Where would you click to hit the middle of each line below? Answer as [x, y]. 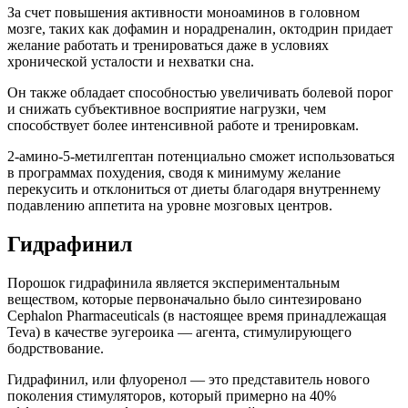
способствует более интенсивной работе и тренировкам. [183, 126]
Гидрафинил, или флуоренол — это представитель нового [189, 380]
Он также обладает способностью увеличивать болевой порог [200, 93]
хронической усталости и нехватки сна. [131, 62]
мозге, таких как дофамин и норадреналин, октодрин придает [200, 29]
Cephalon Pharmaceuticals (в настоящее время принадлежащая [197, 316]
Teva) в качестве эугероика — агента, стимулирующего [179, 332]
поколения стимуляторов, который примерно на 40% [172, 396]
